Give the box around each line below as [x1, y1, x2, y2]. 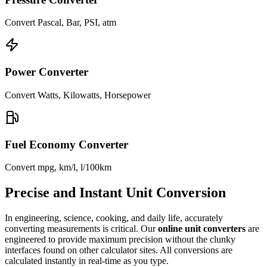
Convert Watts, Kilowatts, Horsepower [5, 89, 151, 100]
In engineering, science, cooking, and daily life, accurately [5, 213, 223, 223]
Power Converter [5, 66, 88, 79]
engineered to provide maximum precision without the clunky [5, 234, 235, 245]
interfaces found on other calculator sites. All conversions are [5, 245, 232, 256]
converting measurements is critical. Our [5, 223, 158, 234]
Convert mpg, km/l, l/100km [5, 162, 111, 173]
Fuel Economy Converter [5, 138, 128, 151]
